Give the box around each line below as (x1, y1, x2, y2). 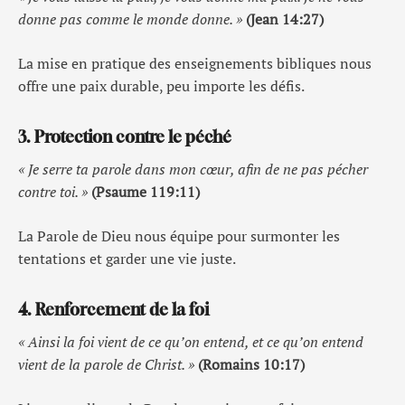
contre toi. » (18, 182, 88, 202)
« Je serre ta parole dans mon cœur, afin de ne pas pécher (18, 159, 368, 179)
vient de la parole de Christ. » (18, 354, 194, 374)
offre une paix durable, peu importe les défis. (18, 76, 305, 96)
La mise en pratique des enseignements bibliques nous (18, 53, 372, 73)
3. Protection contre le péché (18, 127, 231, 146)
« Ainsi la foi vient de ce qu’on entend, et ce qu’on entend (18, 332, 363, 352)
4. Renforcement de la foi (18, 299, 209, 319)
